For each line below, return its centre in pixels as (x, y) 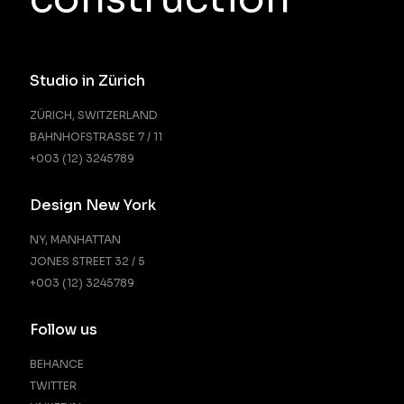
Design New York (92, 206)
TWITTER (53, 386)
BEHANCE (56, 364)
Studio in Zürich (87, 81)
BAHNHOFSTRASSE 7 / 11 (96, 137)
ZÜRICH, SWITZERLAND (93, 115)
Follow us (63, 330)
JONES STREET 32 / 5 (87, 262)
